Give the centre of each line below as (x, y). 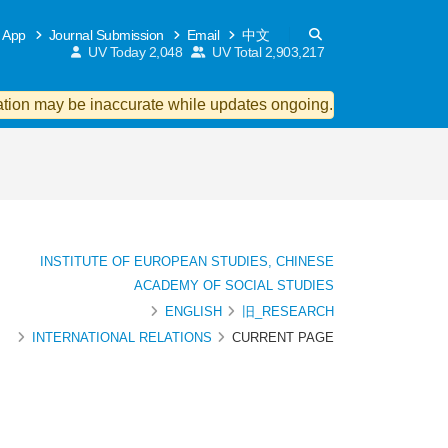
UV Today (116, 52)
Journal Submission (104, 34)
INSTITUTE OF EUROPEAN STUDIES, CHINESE (187, 261)
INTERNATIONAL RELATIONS (122, 337)
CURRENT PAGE (283, 337)
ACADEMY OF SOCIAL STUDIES (234, 285)
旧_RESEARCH (288, 311)
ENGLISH (193, 311)
